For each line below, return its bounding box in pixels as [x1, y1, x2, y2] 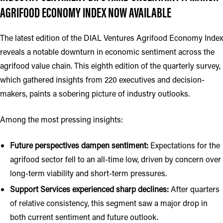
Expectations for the [148, 140, 220, 150]
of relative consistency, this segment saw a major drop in [10, 198, 208, 208]
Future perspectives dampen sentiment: [10, 140, 148, 150]
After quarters [169, 184, 220, 194]
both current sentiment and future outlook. [10, 212, 158, 222]
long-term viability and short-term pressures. [10, 168, 167, 178]
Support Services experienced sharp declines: [10, 184, 169, 194]
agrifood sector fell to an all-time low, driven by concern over [10, 154, 221, 164]
